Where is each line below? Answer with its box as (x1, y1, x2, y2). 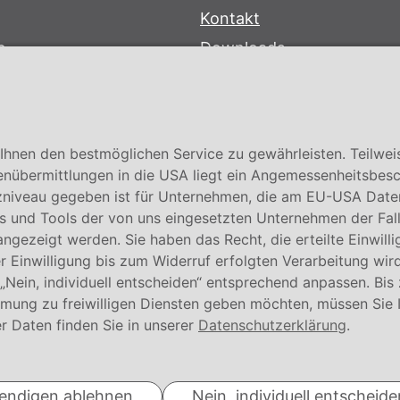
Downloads (200, 37, 285, 57)
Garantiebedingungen (200, 67, 363, 87)
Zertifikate (200, 96, 279, 116)
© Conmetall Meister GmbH (120, 312, 280, 329)
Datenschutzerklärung (198, 316, 346, 334)
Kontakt (200, 8, 260, 28)
